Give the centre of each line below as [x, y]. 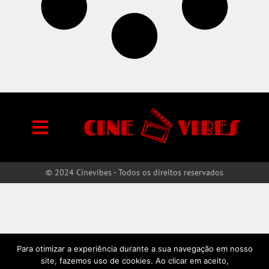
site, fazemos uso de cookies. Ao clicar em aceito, [134, 261]
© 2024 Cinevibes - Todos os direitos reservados [134, 173]
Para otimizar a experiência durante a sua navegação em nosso [134, 249]
